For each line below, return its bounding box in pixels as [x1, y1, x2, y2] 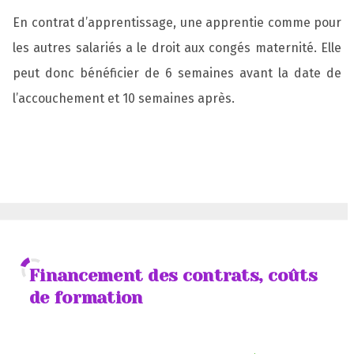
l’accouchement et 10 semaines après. [13, 90, 235, 106]
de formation [28, 287, 143, 308]
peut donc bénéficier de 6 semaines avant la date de [13, 65, 341, 81]
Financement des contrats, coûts [28, 265, 318, 286]
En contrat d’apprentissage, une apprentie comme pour [13, 14, 341, 30]
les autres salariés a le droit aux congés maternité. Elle [13, 40, 341, 55]
